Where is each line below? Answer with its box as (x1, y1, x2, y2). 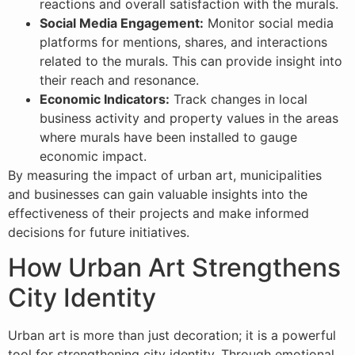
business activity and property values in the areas (40, 110, 338, 127)
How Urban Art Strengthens (8, 252, 341, 284)
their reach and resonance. (40, 72, 199, 89)
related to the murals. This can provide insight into (40, 53, 342, 70)
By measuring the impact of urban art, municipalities (8, 167, 322, 184)
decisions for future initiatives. (8, 224, 189, 241)
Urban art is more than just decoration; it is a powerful (8, 327, 336, 344)
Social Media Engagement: (40, 15, 204, 32)
